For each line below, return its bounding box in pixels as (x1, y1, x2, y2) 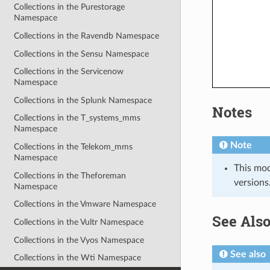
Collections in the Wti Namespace (14, 253, 142, 263)
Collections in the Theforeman (14, 171, 127, 180)
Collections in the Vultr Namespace (14, 217, 144, 227)
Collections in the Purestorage (14, 2, 125, 12)
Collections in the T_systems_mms (14, 113, 141, 123)
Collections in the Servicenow (14, 67, 124, 77)
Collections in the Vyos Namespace (14, 235, 145, 245)
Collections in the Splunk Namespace (14, 95, 152, 105)
